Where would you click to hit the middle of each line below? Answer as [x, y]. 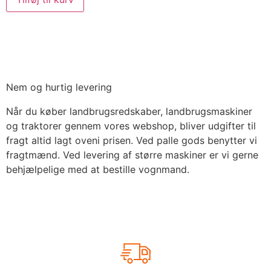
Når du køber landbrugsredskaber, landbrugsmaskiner [129, 111]
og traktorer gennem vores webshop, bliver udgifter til [131, 126]
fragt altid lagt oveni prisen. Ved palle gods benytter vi [132, 140]
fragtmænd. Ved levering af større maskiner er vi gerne [132, 155]
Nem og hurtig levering [59, 87]
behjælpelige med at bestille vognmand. [98, 169]
